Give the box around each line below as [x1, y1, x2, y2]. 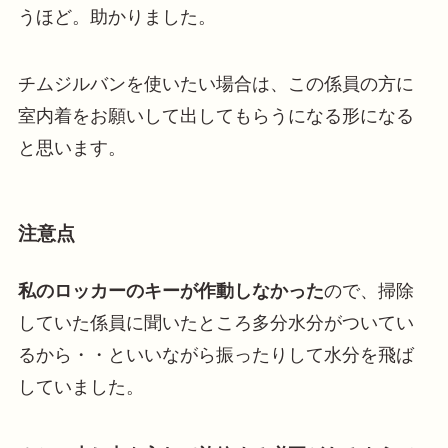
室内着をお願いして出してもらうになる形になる [17, 106, 414, 127]
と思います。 [17, 138, 126, 159]
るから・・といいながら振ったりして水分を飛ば [17, 345, 414, 366]
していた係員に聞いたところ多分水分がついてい [17, 313, 414, 334]
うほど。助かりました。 [17, 6, 216, 27]
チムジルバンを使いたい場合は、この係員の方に [17, 74, 414, 95]
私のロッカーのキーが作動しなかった [17, 281, 324, 302]
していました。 [17, 377, 144, 398]
